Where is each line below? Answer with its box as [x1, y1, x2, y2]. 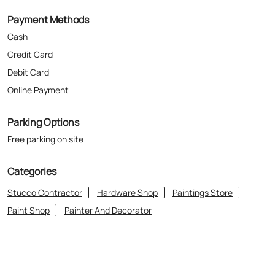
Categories [7, 51, 56, 65]
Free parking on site [7, 20, 83, 32]
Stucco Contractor [7, 73, 82, 85]
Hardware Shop [97, 73, 158, 85]
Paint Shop [7, 91, 50, 103]
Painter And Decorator [64, 91, 152, 103]
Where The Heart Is [15, 167, 192, 195]
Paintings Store [172, 73, 233, 85]
